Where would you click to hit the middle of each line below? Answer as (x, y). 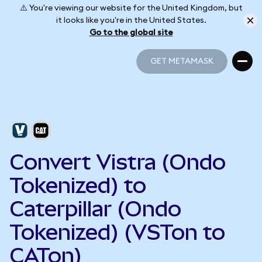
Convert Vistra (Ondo (118, 162)
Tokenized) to (78, 185)
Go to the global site (131, 32)
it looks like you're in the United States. (131, 20)
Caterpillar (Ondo (95, 209)
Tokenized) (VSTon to (117, 232)
